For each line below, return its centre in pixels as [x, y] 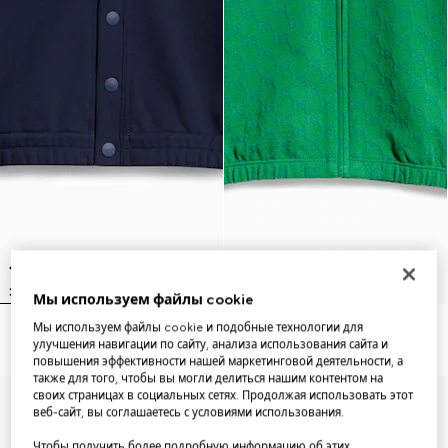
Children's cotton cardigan [96, 336]
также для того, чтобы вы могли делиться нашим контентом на [208, 378]
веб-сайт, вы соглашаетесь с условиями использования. [189, 412]
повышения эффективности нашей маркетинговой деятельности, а [218, 361]
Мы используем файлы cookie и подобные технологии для [198, 327]
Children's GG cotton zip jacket [333, 336]
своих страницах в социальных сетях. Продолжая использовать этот [223, 395]
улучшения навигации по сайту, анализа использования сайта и [211, 344]
